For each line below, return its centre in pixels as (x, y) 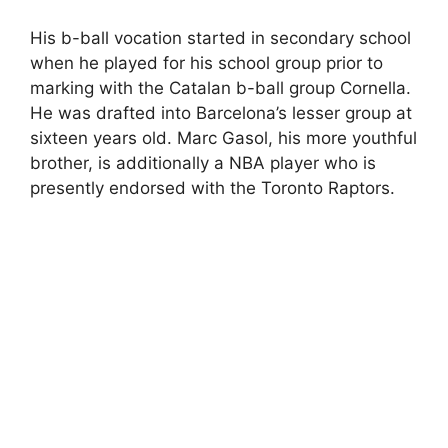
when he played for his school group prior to (206, 62)
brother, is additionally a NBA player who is (203, 162)
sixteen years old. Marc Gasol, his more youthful (223, 137)
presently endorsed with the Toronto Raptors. (212, 187)
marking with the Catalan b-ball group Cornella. (220, 87)
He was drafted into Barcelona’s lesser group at (221, 112)
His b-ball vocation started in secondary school (220, 37)
